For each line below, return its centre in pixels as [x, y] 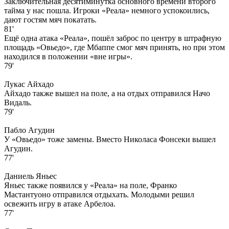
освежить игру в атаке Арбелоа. [60, 203]
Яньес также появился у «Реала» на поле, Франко [90, 185]
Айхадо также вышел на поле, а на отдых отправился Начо [107, 93]
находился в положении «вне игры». [68, 56]
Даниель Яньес [30, 176]
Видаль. [18, 102]
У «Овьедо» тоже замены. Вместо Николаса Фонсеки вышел [110, 139]
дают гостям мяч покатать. [50, 19]
